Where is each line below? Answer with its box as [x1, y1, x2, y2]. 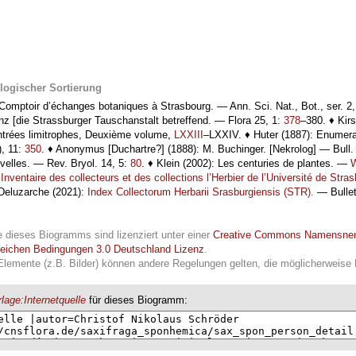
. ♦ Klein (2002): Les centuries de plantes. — [141, 157, 350, 169]
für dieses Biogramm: [86, 293, 188, 306]
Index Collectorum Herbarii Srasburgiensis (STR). [87, 185, 314, 198]
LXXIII [174, 128, 203, 141]
